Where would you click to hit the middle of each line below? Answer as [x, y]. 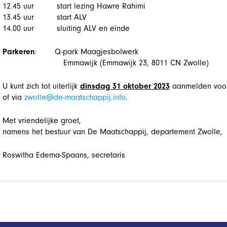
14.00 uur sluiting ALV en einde [66, 28]
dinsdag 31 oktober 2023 [125, 86]
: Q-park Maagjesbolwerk [86, 52]
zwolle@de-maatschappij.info [75, 97]
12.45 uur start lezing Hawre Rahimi [74, 6]
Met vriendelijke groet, [42, 121]
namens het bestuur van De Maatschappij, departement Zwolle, [112, 132]
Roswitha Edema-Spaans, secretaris [64, 155]
